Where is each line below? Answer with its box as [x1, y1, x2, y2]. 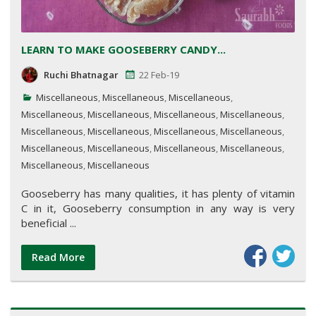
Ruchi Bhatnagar [44, 68, 119, 82]
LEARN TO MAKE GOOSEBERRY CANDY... [21, 42, 226, 57]
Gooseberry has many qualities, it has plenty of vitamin [21, 186, 295, 201]
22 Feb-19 [139, 68, 179, 82]
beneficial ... [21, 216, 76, 231]
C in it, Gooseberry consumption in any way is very [21, 201, 295, 216]
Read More [32, 250, 85, 265]
